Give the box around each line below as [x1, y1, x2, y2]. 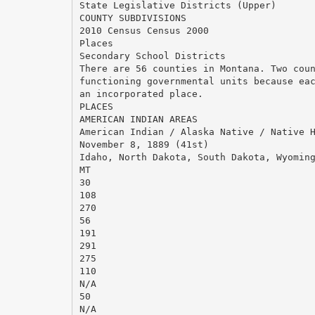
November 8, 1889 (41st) [79, 139, 209, 150]
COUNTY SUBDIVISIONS [79, 12, 186, 23]
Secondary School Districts [79, 50, 226, 61]
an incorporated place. [79, 88, 203, 99]
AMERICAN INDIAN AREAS [79, 113, 198, 124]
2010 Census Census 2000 [79, 25, 209, 36]
